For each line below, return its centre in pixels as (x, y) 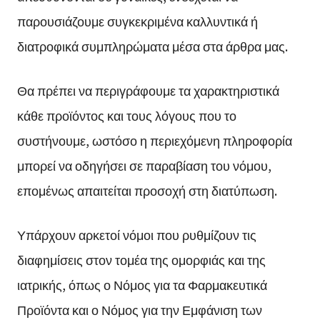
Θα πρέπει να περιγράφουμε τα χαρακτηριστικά (148, 90)
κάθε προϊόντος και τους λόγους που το (126, 115)
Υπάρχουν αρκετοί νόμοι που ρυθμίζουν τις (136, 234)
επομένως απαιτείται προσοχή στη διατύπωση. (147, 190)
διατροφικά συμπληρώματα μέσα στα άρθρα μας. (152, 46)
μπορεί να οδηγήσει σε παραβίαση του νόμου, (144, 165)
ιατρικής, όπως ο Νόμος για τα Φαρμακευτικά (142, 284)
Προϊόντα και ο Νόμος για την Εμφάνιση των (139, 309)
